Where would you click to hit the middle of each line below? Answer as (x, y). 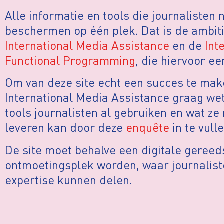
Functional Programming (70, 60)
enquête (148, 127)
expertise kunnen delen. (69, 179)
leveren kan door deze (65, 127)
